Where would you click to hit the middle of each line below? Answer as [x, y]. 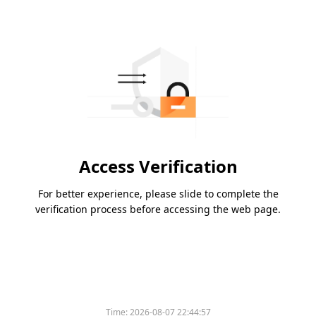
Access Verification [158, 166]
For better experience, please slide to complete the [158, 194]
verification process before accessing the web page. [158, 209]
